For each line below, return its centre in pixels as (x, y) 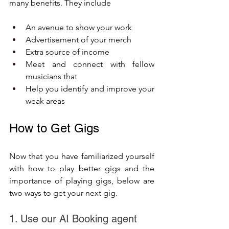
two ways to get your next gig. (63, 193)
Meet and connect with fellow (90, 64)
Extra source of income (67, 52)
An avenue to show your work (79, 27)
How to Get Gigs (54, 128)
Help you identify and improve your (90, 89)
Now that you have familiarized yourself (82, 156)
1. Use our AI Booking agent (75, 219)
